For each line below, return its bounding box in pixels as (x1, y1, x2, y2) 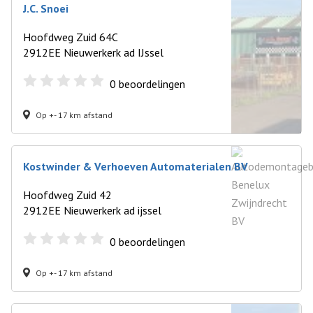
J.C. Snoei (23, 1, 68, 15)
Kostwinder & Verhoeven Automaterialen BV (23, 159, 248, 173)
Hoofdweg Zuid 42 (23, 188, 112, 202)
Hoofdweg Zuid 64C (23, 30, 118, 44)
